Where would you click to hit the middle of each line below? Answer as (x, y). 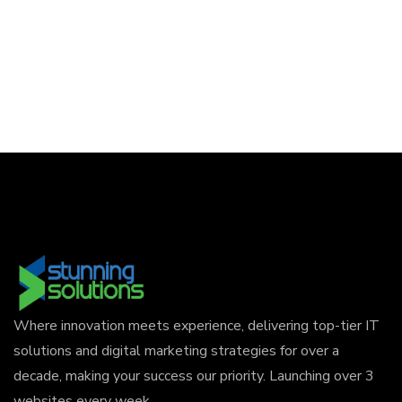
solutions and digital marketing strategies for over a (176, 350)
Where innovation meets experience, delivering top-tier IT (197, 325)
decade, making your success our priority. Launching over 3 (194, 376)
